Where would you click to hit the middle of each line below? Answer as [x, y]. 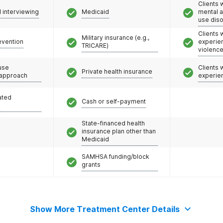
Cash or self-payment [114, 101]
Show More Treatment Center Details [105, 209]
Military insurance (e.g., [115, 37]
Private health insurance [117, 71]
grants [91, 165]
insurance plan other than [119, 131]
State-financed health [113, 123]
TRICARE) [95, 45]
